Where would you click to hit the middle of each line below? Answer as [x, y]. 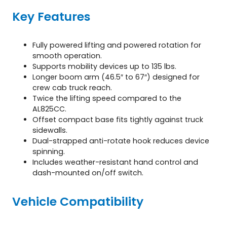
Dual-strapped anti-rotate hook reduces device [121, 141]
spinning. [49, 151]
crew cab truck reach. [72, 87]
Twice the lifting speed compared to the [107, 98]
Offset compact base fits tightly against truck [118, 119]
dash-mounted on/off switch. [88, 173]
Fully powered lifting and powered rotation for [117, 45]
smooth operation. [67, 55]
